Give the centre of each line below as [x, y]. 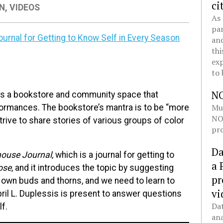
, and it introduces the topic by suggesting [93, 168]
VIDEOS [25, 7]
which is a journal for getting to [114, 155]
